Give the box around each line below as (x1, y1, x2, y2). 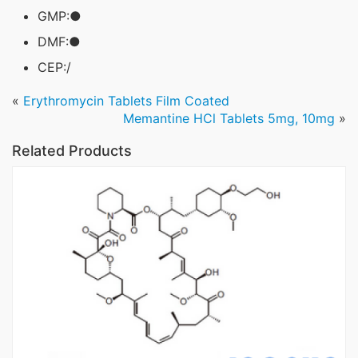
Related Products (12, 142, 132, 160)
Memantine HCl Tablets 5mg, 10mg (123, 110, 335, 127)
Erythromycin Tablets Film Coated (23, 93, 229, 109)
